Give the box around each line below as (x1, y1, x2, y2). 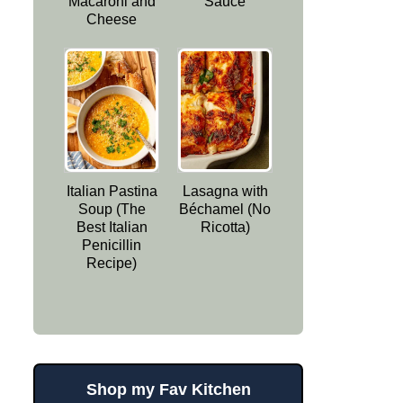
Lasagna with (182, 183, 268, 199)
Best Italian (76, 219, 148, 235)
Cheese (86, 12, 137, 28)
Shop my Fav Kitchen (85, 380, 251, 399)
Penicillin (82, 237, 141, 253)
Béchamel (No (179, 201, 271, 217)
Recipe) (86, 255, 137, 271)
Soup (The (77, 201, 146, 217)
